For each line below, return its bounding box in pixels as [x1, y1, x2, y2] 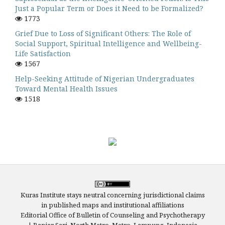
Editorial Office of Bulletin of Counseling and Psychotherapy [20, 210, 205, 220]
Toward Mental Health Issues [15, 84, 118, 94]
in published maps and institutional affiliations [41, 200, 184, 210]
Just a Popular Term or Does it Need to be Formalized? [15, 4, 203, 14]
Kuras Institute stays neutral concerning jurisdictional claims [20, 190, 205, 200]
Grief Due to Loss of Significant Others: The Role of [15, 29, 191, 39]
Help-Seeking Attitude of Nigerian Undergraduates [15, 74, 194, 84]
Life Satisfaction [15, 49, 71, 59]
